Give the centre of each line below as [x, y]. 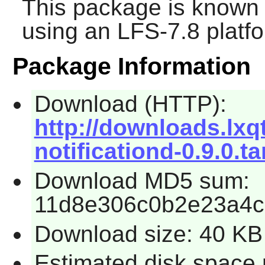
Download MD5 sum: [142, 180]
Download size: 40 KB [148, 234]
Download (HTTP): [130, 104]
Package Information [131, 67]
